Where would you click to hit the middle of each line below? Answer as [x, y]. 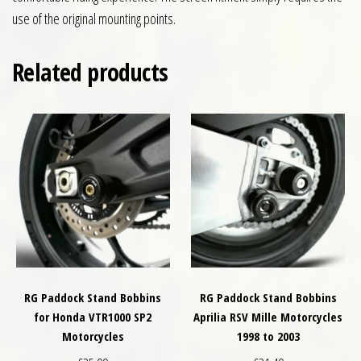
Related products [90, 73]
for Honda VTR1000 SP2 [93, 317]
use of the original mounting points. [94, 19]
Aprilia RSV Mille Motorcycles [268, 317]
